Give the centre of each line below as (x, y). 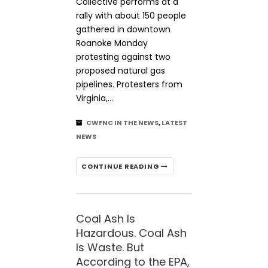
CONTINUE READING (121, 166)
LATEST (174, 123)
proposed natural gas (121, 71)
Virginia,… (95, 98)
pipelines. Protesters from (129, 84)
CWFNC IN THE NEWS (122, 123)
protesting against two (123, 57)
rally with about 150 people (131, 16)
